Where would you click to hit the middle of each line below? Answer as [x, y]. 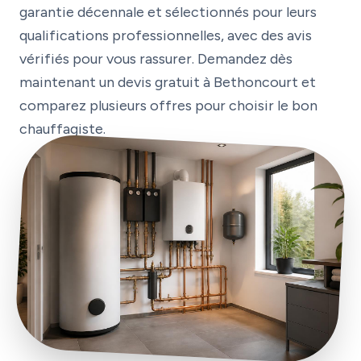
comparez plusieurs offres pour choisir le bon [168, 106]
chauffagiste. [62, 129]
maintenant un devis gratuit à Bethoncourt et [168, 82]
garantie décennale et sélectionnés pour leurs [168, 12]
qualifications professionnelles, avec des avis [166, 35]
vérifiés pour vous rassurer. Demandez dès [156, 59]
